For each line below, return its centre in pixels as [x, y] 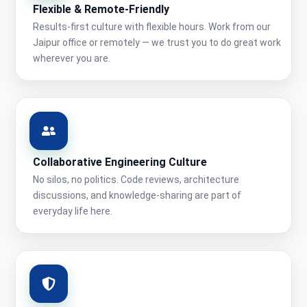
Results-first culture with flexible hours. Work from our [152, 27]
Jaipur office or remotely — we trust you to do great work [157, 43]
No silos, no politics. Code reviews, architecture [136, 180]
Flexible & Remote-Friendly [101, 10]
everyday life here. [73, 211]
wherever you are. [72, 59]
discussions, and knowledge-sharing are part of [137, 196]
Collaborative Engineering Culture [120, 162]
